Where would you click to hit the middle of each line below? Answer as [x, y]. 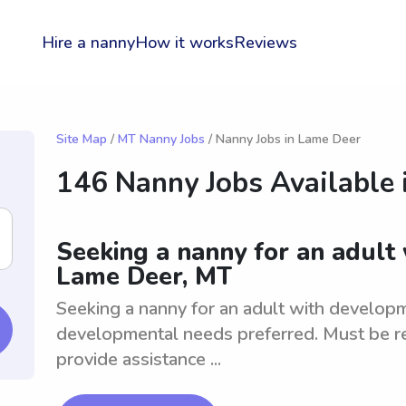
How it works [184, 43]
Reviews [266, 43]
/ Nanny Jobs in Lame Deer [283, 139]
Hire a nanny [88, 43]
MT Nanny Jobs [161, 139]
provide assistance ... [139, 359]
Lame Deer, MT [144, 277]
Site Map [82, 139]
